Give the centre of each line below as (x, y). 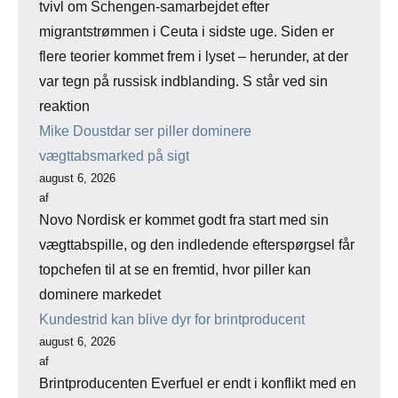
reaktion (64, 107)
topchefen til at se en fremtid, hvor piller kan (175, 270)
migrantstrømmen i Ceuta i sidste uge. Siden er (187, 32)
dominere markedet (100, 295)
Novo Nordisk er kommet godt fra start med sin (184, 220)
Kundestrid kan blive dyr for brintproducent (172, 320)
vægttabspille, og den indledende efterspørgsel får (197, 245)
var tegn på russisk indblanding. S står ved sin (183, 82)
